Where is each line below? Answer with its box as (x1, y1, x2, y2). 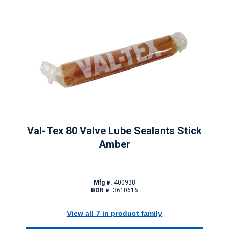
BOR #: (90, 187, 111, 194)
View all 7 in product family (66, 209, 163, 217)
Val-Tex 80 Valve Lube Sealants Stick (27, 125, 202, 137)
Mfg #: (93, 179, 112, 186)
